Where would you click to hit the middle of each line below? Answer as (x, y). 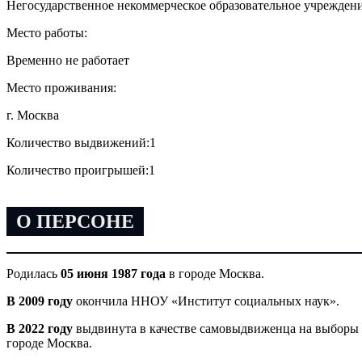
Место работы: (47, 32)
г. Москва (33, 115)
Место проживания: (61, 87)
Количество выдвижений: (78, 142)
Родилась (34, 274)
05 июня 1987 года (115, 274)
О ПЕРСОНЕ (75, 221)
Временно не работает (68, 60)
